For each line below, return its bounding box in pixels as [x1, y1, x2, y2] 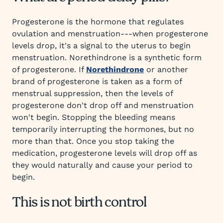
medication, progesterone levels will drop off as [12, 148, 197, 158]
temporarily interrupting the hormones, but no [12, 124, 194, 134]
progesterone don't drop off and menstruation [12, 101, 194, 110]
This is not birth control [12, 192, 147, 214]
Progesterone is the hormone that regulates [12, 17, 184, 26]
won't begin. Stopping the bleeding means [12, 112, 175, 122]
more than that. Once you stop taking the [12, 136, 174, 146]
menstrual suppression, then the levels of [12, 89, 173, 98]
